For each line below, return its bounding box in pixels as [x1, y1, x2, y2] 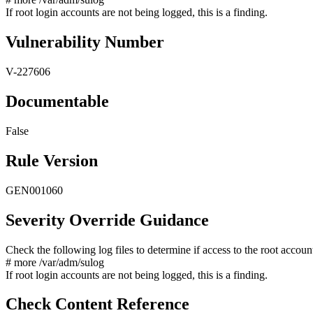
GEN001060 [6, 184, 63, 196]
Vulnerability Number [6, 33, 164, 52]
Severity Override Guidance [6, 210, 209, 229]
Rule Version [6, 151, 98, 170]
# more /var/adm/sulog [6, 256, 104, 268]
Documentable [6, 92, 109, 110]
